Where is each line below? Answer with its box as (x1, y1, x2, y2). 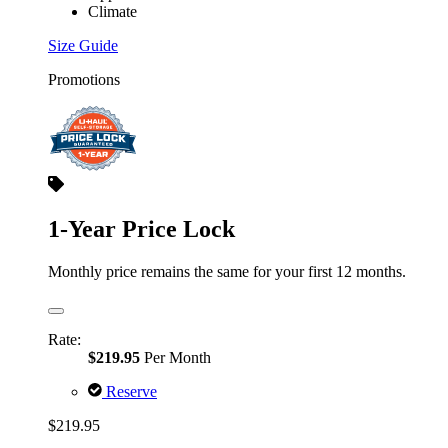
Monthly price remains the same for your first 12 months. (48, 262, 406, 280)
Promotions (48, 70, 120, 88)
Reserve (102, 382, 157, 400)
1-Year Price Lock (48, 215, 235, 242)
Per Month (140, 348, 211, 366)
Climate (88, 2, 137, 20)
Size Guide (48, 36, 118, 54)
